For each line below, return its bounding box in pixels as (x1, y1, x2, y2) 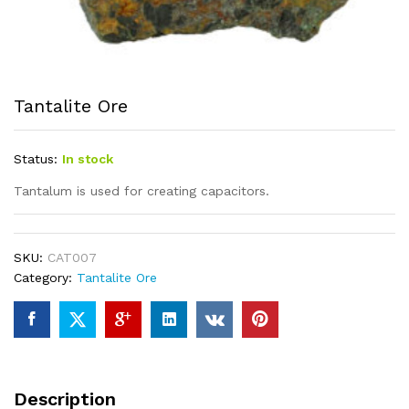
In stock (62, 152, 113, 166)
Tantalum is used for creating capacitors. (14, 184, 269, 198)
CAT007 (47, 250, 97, 265)
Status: (14, 152, 58, 166)
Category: (14, 270, 77, 285)
